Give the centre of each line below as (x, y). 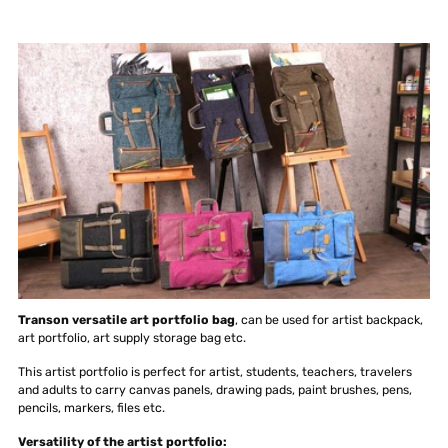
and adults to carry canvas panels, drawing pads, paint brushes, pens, (215, 389)
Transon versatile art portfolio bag (126, 319)
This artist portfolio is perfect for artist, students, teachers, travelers (215, 371)
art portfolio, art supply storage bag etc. (132, 337)
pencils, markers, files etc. (91, 407)
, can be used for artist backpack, (329, 319)
